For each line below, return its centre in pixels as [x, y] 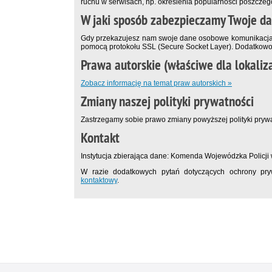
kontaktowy [99, 181]
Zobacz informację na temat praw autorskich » [156, 83]
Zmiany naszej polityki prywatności [167, 102]
